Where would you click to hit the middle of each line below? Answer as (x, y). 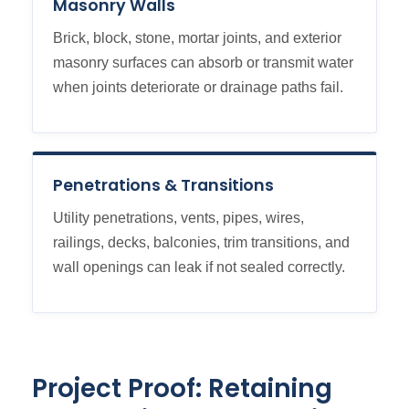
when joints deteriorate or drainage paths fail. (198, 88)
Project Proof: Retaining (182, 389)
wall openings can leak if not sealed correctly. (199, 267)
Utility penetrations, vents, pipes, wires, (178, 218)
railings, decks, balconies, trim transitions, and (201, 243)
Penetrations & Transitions (163, 186)
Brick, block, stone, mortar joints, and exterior (197, 38)
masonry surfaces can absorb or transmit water (203, 63)
